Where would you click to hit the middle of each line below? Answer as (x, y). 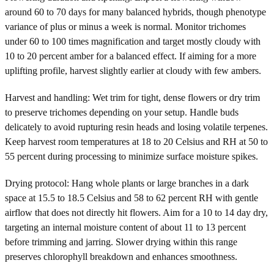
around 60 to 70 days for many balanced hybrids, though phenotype (135, 12)
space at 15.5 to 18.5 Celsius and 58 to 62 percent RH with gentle (131, 198)
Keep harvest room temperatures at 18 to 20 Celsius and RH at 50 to (136, 141)
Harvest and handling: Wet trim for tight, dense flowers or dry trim (132, 97)
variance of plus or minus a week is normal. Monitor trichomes (125, 26)
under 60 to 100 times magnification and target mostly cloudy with (133, 41)
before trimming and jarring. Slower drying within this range (121, 242)
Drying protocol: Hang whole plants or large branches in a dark (127, 183)
